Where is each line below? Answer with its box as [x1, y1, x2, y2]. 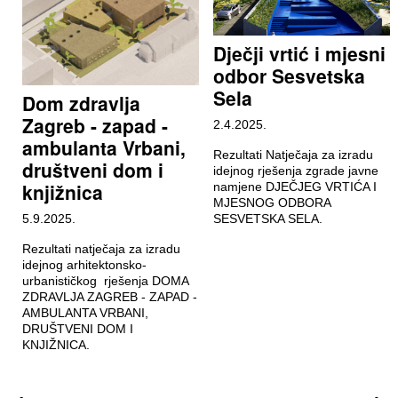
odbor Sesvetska [212, 62, 365, 90]
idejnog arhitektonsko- [21, 258, 147, 273]
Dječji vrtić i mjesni [212, 40, 386, 68]
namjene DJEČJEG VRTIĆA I [212, 179, 377, 195]
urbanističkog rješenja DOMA [21, 274, 188, 289]
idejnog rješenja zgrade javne [212, 163, 378, 179]
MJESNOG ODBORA [212, 195, 330, 211]
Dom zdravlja [21, 90, 140, 117]
